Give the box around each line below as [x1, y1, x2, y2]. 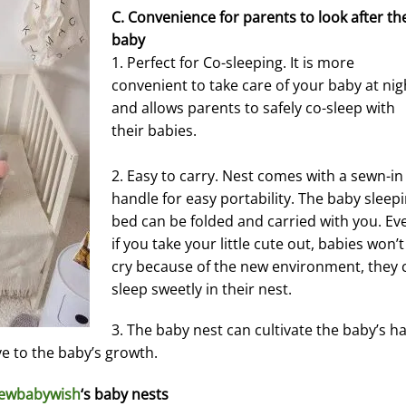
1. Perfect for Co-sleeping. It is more [111, 52, 354, 72]
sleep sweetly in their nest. [111, 278, 292, 299]
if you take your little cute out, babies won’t [111, 233, 404, 254]
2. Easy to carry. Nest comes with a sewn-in [111, 165, 403, 186]
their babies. [111, 120, 197, 140]
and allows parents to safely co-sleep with [111, 97, 395, 118]
